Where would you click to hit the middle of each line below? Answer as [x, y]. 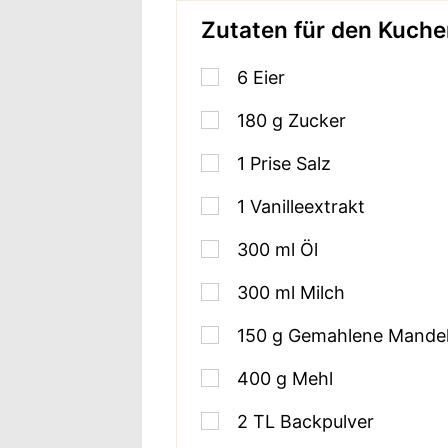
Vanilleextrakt [308, 206]
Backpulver [327, 421]
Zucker [317, 120]
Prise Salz [291, 163]
